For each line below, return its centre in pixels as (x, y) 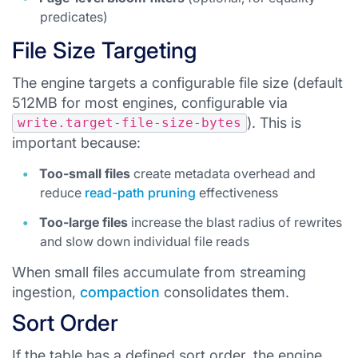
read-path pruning (140, 193)
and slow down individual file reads (145, 241)
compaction (120, 292)
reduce (62, 193)
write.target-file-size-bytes (129, 123)
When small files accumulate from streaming (159, 272)
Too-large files (84, 222)
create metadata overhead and (223, 173)
